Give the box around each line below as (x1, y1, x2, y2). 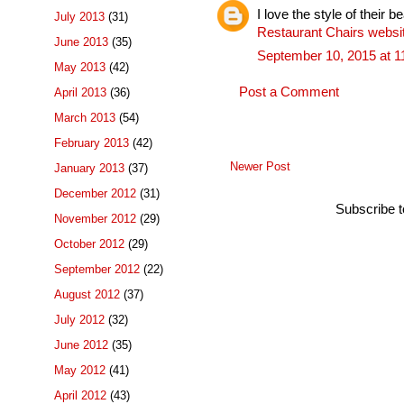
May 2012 (54, 363, 106, 378)
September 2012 (54, 262, 140, 277)
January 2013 (54, 161, 124, 176)
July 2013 (54, 10, 105, 24)
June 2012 (54, 338, 108, 353)
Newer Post (230, 160, 290, 174)
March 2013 (54, 111, 115, 125)
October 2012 (54, 237, 124, 252)
